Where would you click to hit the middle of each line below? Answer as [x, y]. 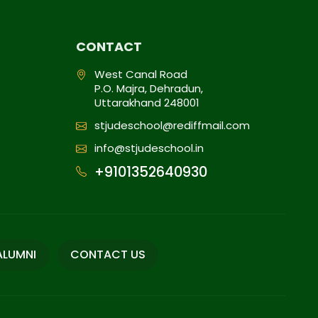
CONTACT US [108, 254]
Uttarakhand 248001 [147, 103]
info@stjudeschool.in [149, 148]
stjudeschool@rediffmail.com [172, 125]
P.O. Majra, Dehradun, [149, 88]
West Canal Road [141, 74]
